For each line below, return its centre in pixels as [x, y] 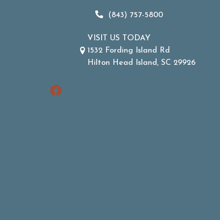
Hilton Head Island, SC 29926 [142, 63]
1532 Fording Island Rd [129, 51]
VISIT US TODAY [119, 38]
